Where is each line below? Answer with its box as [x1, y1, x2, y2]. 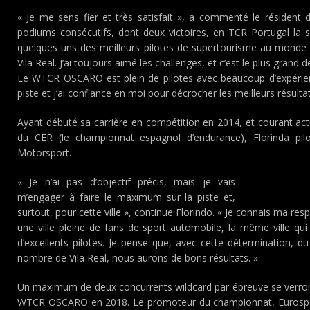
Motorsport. [17, 146, 71, 159]
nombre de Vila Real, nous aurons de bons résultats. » [17, 251, 258, 264]
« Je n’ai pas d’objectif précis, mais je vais [17, 175, 236, 188]
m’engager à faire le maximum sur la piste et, [17, 190, 236, 203]
